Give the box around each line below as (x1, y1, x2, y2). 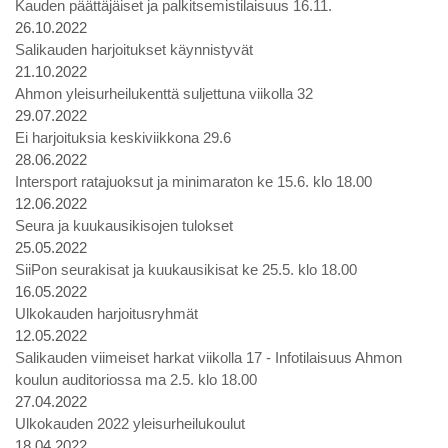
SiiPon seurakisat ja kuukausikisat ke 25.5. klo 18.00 (15, 261, 357, 278)
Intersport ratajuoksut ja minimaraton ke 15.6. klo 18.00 (15, 173, 372, 190)
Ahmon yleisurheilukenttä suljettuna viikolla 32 (15, 85, 313, 102)
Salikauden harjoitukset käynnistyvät (15, 41, 253, 58)
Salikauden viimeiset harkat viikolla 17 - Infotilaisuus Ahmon (15, 349, 402, 366)
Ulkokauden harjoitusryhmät (15, 305, 198, 322)
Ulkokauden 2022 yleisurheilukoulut (15, 415, 245, 432)
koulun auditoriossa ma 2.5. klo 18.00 (15, 371, 257, 388)
